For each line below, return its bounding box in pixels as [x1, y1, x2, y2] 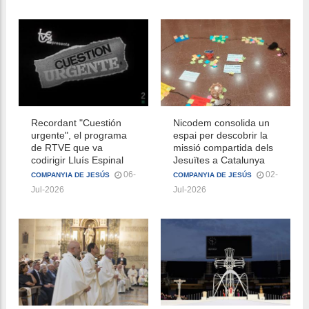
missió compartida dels [173, 141, 273, 153]
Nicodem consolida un [173, 117, 270, 128]
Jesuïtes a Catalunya [173, 154, 265, 166]
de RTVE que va [31, 141, 103, 153]
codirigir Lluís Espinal [31, 154, 123, 166]
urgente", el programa [31, 129, 127, 141]
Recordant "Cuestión [31, 117, 121, 128]
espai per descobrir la [173, 129, 268, 141]
